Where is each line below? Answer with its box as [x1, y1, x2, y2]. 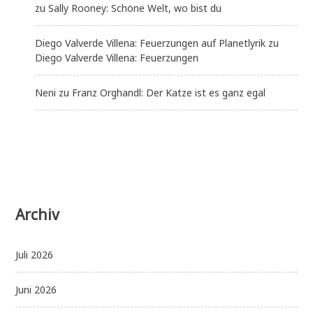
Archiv [15, 204, 60, 224]
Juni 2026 [15, 283, 57, 297]
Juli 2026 [15, 248, 54, 262]
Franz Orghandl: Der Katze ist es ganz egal [72, 85, 266, 99]
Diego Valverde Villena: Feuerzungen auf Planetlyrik [35, 36, 266, 50]
